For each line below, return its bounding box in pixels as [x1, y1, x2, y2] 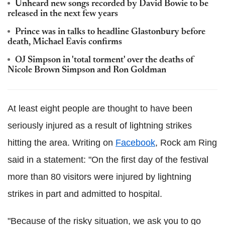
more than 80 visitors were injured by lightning [8, 171, 191, 182]
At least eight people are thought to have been [8, 103, 192, 114]
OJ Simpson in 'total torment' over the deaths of [15, 55, 194, 65]
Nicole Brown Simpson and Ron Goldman [8, 65, 166, 75]
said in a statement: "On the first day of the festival [8, 154, 208, 165]
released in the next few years [8, 9, 118, 19]
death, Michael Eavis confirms [8, 37, 122, 47]
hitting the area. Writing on [8, 137, 116, 148]
